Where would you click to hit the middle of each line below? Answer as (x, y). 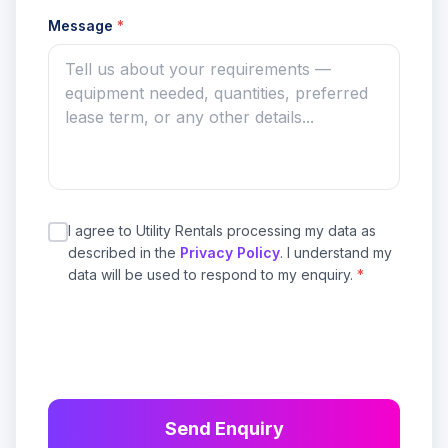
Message (82, 25)
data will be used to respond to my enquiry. (212, 274)
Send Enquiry (224, 428)
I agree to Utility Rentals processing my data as (222, 230)
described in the (122, 252)
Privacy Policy (230, 252)
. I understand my (336, 252)
